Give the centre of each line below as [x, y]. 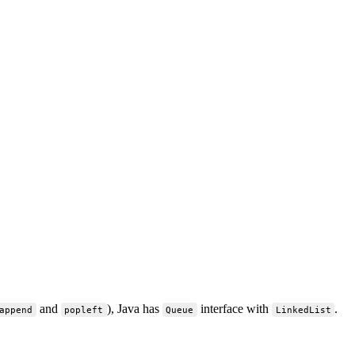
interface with [234, 308]
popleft [84, 309]
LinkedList [303, 309]
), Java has [134, 308]
